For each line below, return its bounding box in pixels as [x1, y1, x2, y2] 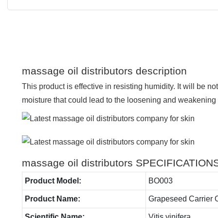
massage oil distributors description [22, 65, 187, 76]
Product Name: [24, 194, 80, 203]
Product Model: [24, 176, 81, 185]
